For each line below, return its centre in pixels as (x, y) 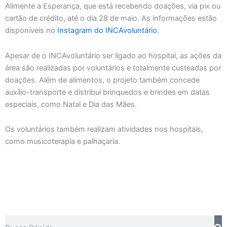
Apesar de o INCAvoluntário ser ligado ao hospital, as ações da (113, 55)
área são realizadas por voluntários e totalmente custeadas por (113, 68)
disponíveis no (31, 31)
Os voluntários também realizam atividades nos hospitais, (104, 129)
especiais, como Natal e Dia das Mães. (71, 104)
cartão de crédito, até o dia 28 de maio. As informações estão (111, 18)
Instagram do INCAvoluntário (107, 31)
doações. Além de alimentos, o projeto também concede (102, 80)
